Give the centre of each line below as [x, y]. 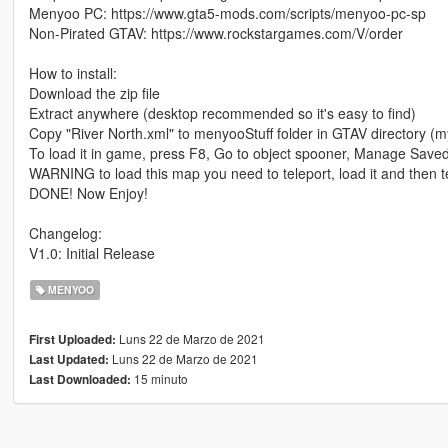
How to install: [72, 72]
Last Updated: [68, 359]
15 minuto [159, 378]
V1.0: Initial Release [91, 252]
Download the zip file [94, 92]
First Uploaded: [72, 339]
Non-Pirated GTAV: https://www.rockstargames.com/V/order [215, 32]
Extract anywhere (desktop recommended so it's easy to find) [222, 112]
